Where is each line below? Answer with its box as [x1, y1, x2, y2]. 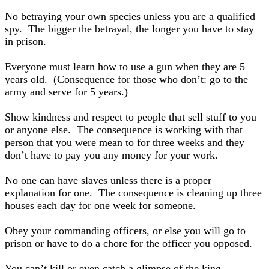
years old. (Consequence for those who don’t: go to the [5, 73, 248, 85]
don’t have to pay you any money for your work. [5, 149, 218, 161]
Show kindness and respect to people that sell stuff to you [5, 111, 256, 123]
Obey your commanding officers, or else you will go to [5, 225, 246, 237]
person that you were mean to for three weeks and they [5, 136, 244, 148]
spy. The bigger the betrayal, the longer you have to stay [5, 23, 254, 35]
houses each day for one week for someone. [5, 199, 196, 211]
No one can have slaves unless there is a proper [5, 174, 211, 186]
